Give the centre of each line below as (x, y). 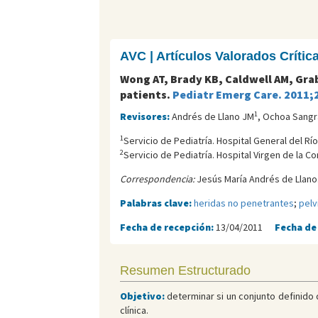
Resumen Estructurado (185, 271)
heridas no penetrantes (243, 203)
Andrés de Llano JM (213, 117)
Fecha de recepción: (168, 227)
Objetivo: (142, 296)
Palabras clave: (157, 203)
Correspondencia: (157, 179)
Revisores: (146, 117)
